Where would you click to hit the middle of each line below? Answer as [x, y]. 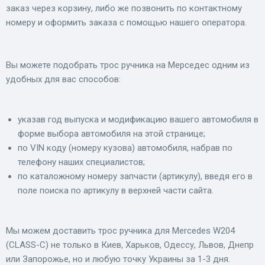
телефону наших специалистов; [83, 162]
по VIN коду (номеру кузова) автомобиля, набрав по [125, 148]
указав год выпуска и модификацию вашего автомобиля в [138, 119]
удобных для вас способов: [63, 79]
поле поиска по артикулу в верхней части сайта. [116, 190]
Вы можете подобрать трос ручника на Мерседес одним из [128, 65]
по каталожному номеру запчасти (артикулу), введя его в [135, 176]
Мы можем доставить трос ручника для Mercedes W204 [120, 230]
